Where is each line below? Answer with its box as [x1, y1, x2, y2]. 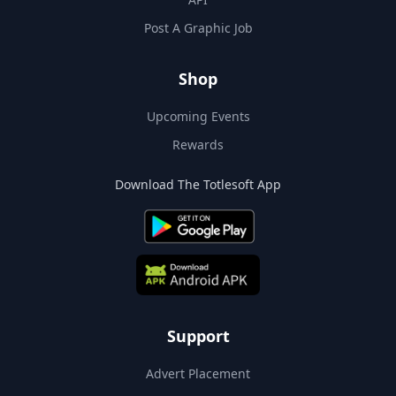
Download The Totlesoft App [115, 176, 281, 194]
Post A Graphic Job [143, 19, 253, 37]
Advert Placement [146, 365, 250, 383]
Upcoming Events [146, 108, 250, 126]
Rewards [172, 136, 224, 154]
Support [166, 325, 230, 347]
